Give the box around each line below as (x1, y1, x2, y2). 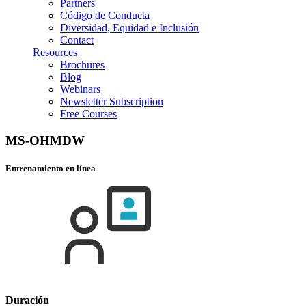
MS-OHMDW (5, 133, 85, 148)
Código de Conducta (60, 10, 150, 21)
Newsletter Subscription (60, 96, 163, 107)
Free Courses (60, 108, 117, 120)
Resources (33, 46, 77, 58)
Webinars (60, 83, 100, 95)
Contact (60, 34, 94, 46)
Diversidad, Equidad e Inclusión (60, 22, 199, 33)
